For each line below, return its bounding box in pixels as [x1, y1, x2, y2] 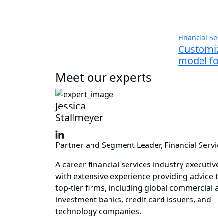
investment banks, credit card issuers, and [55, 194, 211, 205]
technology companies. [55, 206, 141, 217]
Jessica [55, 99, 86, 113]
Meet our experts [55, 69, 152, 85]
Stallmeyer [55, 111, 103, 125]
